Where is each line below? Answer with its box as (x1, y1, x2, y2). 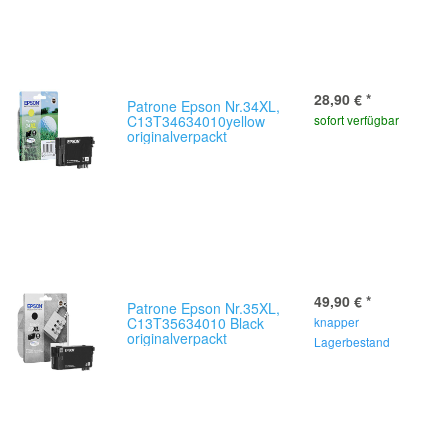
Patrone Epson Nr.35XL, (127, 298, 280, 318)
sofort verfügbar (313, 111, 399, 128)
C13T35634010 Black (127, 313, 264, 333)
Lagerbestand (313, 333, 390, 350)
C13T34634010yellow (127, 111, 265, 131)
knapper (313, 313, 359, 330)
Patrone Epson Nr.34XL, (127, 96, 280, 116)
